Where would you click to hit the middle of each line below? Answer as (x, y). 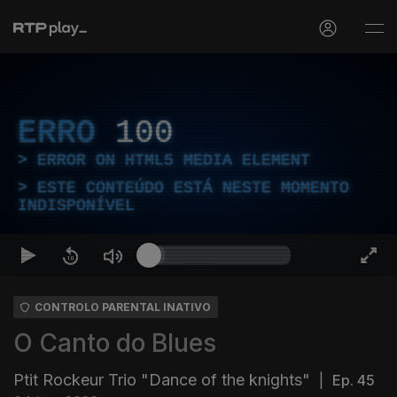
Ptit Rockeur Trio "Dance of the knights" (162, 380)
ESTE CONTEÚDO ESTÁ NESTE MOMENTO (193, 188)
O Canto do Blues (115, 343)
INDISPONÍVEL (76, 206)
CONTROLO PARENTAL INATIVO (123, 307)
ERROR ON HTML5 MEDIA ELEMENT (174, 160)
